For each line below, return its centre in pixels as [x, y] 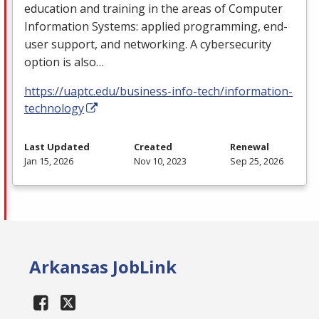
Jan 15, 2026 [49, 161]
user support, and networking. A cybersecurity [148, 45]
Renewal [250, 147]
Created [153, 147]
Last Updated [57, 147]
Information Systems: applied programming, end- [156, 27]
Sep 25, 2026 [257, 161]
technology [54, 109]
